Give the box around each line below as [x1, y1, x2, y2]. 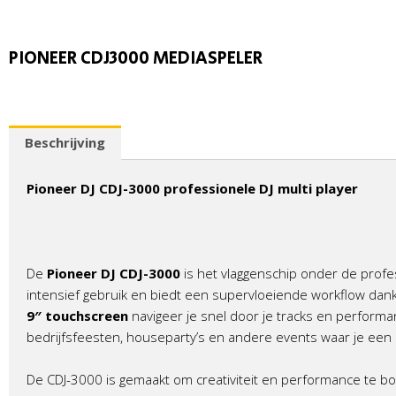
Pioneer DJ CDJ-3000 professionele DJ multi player [27, 179, 358, 198]
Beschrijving [25, 133, 105, 152]
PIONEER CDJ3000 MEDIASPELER [9, 46, 263, 72]
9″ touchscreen [27, 307, 128, 325]
